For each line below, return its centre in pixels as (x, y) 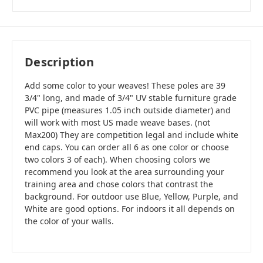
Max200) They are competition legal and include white (131, 135)
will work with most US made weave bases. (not (117, 123)
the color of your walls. (70, 221)
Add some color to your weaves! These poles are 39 (125, 86)
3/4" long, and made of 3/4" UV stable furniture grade (131, 98)
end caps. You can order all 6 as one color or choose (127, 147)
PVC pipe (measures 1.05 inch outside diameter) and (128, 110)
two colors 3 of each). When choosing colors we (117, 160)
